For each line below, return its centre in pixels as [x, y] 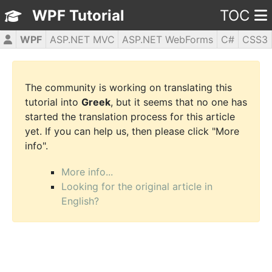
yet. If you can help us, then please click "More [132, 131]
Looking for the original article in [137, 187]
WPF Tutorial [78, 15]
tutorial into [53, 102]
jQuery [182, 58]
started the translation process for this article [130, 117]
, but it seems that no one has [179, 102]
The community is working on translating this [128, 88]
